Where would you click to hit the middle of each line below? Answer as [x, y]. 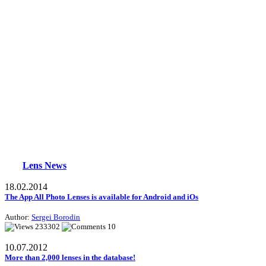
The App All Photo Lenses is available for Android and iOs [102, 197]
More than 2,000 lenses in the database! [70, 258]
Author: [18, 217]
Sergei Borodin [56, 217]
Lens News [45, 166]
